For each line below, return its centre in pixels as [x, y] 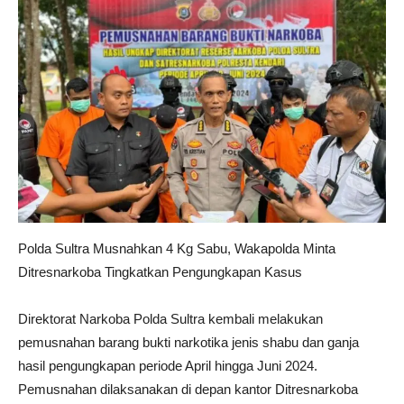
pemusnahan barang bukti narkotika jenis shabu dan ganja [188, 342]
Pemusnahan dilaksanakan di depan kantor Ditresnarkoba [188, 389]
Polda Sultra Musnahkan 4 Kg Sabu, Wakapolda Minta [177, 248]
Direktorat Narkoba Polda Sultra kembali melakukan [170, 318]
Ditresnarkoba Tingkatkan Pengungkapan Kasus [160, 271]
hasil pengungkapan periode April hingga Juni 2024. [168, 365]
